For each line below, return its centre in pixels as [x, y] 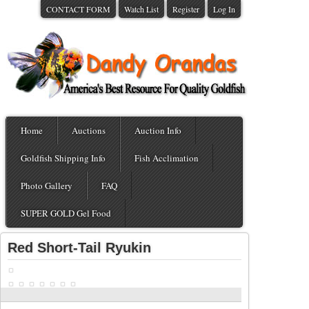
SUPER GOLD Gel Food [66, 213]
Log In [224, 9]
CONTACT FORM [78, 9]
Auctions [89, 130]
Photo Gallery [47, 186]
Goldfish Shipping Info [63, 158]
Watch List [141, 9]
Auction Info [158, 130]
